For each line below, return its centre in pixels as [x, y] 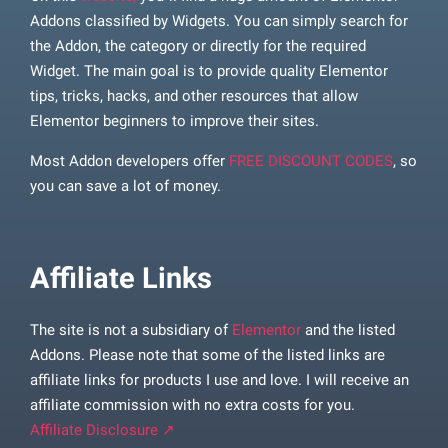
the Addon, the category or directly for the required [198, 46]
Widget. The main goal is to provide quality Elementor [209, 71]
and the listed [348, 329]
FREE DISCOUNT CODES [311, 160]
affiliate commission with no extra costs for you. [192, 404]
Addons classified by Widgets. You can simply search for [219, 21]
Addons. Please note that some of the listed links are [207, 354]
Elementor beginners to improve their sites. [174, 121]
